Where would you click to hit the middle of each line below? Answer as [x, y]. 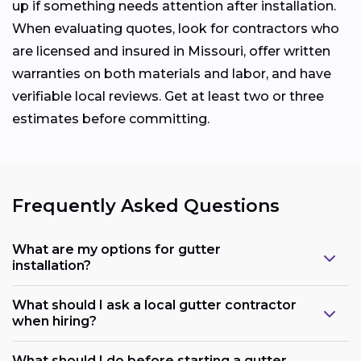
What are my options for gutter [116, 250]
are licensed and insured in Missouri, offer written [171, 51]
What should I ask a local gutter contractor [154, 305]
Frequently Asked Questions [146, 205]
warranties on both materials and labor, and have [172, 73]
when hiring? [54, 322]
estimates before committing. [111, 118]
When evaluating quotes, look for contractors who [176, 28]
